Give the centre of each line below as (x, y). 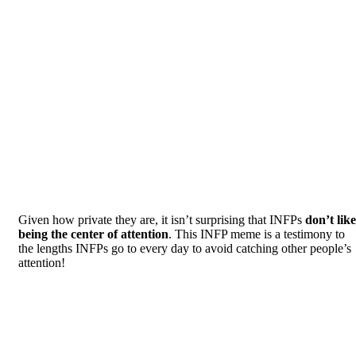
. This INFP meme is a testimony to (257, 234)
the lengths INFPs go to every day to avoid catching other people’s (185, 248)
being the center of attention (93, 234)
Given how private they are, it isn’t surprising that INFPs (162, 219)
